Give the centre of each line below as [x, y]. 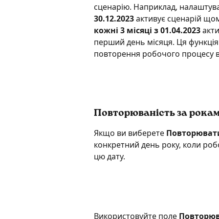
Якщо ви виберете [130, 133]
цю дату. [109, 157]
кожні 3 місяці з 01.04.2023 [147, 30]
